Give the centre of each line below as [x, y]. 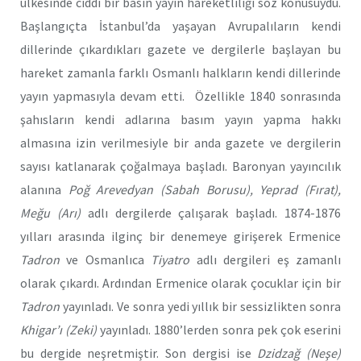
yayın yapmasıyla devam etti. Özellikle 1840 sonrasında [180, 95]
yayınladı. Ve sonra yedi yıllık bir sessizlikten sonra [200, 306]
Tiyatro [170, 259]
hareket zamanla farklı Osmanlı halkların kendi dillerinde [180, 72]
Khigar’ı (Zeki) [59, 329]
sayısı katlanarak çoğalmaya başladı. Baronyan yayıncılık [180, 166]
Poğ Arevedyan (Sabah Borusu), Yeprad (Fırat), [205, 189]
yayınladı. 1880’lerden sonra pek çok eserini [219, 329]
